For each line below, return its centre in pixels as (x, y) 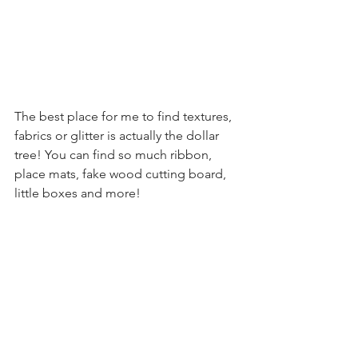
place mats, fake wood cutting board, (122, 173)
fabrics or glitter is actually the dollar (118, 135)
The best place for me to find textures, (125, 116)
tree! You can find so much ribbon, (115, 154)
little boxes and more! (79, 193)
